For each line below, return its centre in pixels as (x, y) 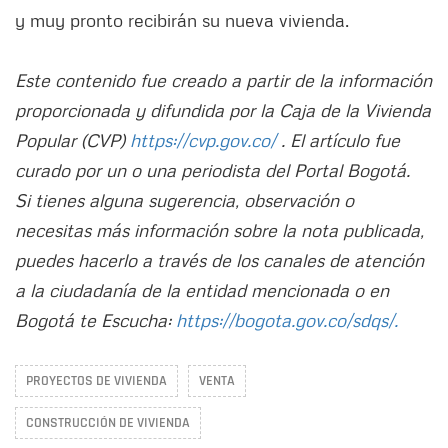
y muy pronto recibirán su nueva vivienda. (182, 19)
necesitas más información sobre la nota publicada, (219, 229)
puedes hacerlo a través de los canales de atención (219, 259)
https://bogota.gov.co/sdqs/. (287, 319)
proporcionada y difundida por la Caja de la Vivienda (223, 109)
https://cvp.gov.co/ (205, 139)
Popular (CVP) (72, 139)
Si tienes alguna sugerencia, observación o (184, 199)
